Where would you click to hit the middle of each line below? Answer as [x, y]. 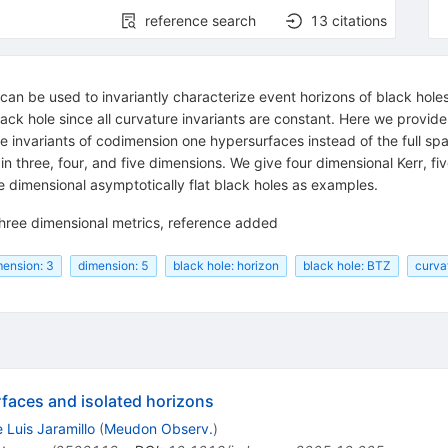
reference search [201, 21]
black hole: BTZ [346, 265]
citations [360, 21]
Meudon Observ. [158, 428]
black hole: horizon [225, 265]
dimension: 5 [113, 265]
